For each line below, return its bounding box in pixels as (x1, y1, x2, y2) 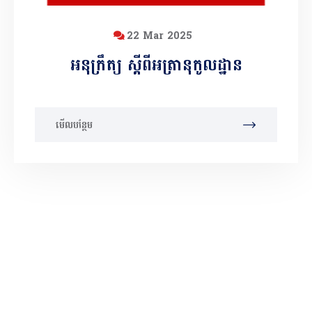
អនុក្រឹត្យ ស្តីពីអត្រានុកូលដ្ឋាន (70, 50, 242, 80)
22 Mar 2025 (126, 26, 192, 45)
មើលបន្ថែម (56, 116, 93, 134)
